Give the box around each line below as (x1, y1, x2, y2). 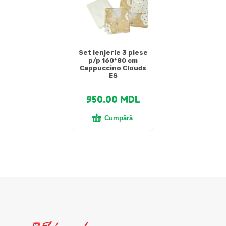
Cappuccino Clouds (80, 64, 146, 72)
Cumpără (104, 114, 133, 122)
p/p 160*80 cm (88, 56, 138, 65)
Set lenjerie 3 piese (78, 49, 148, 57)
